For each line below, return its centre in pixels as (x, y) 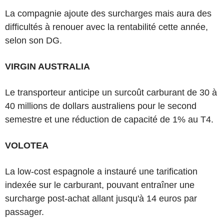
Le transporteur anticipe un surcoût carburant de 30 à (111, 92)
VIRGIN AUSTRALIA (47, 66)
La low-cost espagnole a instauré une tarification (101, 171)
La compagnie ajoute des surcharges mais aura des (108, 13)
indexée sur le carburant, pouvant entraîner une (100, 185)
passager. (24, 212)
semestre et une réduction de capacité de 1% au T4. (109, 119)
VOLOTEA (27, 145)
